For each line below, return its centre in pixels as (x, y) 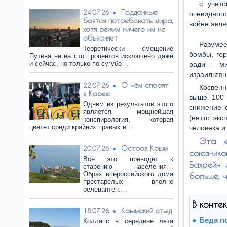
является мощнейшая (128, 112)
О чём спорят (145, 85)
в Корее (97, 93)
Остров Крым (144, 148)
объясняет (100, 38)
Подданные (139, 12)
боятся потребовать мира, (128, 21)
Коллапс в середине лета (128, 221)
